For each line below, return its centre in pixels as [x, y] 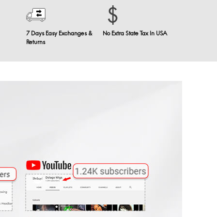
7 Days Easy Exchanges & [59, 34]
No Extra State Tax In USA [135, 34]
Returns [36, 43]
